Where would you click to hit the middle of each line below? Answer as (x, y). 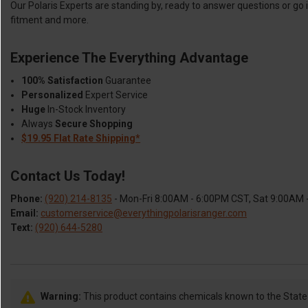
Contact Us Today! (68, 176)
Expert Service (116, 95)
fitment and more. (49, 20)
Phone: (26, 198)
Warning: (61, 296)
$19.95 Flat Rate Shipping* (81, 138)
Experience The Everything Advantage (129, 57)
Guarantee (128, 80)
